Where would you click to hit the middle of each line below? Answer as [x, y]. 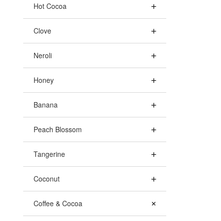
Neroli [43, 55]
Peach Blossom [58, 129]
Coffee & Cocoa [58, 203]
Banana [46, 105]
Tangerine [49, 154]
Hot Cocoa [50, 6]
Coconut [47, 179]
